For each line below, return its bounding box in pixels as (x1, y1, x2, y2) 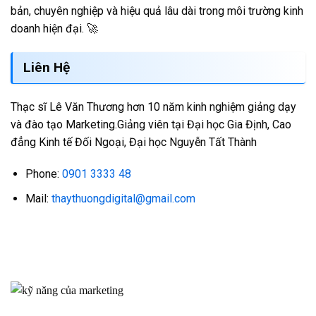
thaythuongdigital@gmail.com (51, 192, 195, 205)
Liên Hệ (23, 59, 70, 75)
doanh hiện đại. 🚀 (11, 21, 98, 35)
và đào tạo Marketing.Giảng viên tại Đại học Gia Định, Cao (11, 117, 291, 131)
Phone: (25, 167, 62, 181)
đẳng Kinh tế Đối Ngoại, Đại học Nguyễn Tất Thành (11, 135, 257, 149)
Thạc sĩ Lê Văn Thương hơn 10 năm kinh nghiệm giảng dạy (11, 99, 296, 114)
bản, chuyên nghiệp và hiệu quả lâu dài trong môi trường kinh (11, 4, 303, 18)
